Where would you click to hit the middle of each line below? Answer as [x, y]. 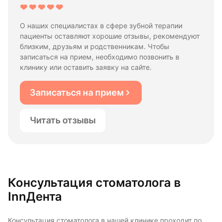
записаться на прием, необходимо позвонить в [100, 57]
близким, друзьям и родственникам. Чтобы [95, 46]
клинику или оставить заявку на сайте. [86, 67]
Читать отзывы [63, 120]
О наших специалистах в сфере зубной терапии [101, 26]
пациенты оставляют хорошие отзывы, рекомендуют [110, 36]
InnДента [35, 196]
